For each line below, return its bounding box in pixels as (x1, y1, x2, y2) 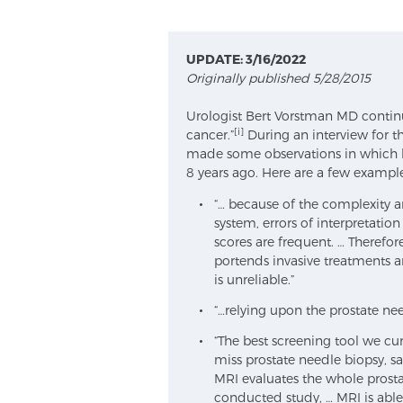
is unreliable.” (214, 272, 295, 287)
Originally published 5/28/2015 (186, 70, 371, 85)
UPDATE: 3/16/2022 (186, 51, 306, 67)
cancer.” (186, 127, 234, 142)
